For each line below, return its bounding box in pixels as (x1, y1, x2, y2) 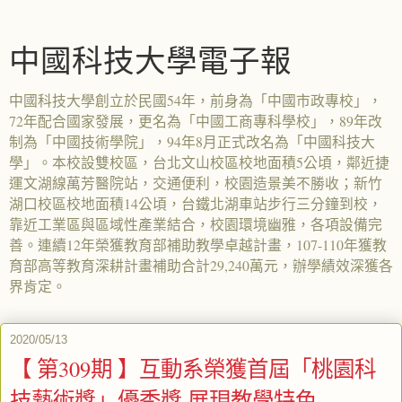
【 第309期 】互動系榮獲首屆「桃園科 (10, 354, 376, 383)
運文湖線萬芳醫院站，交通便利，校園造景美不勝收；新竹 (9, 173, 382, 192)
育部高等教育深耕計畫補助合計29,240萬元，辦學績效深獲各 (9, 256, 393, 275)
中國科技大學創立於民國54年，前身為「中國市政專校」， (9, 91, 382, 109)
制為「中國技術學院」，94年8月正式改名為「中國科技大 (9, 132, 375, 151)
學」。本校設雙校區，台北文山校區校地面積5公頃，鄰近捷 (9, 153, 389, 171)
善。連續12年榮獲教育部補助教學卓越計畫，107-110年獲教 (9, 235, 387, 254)
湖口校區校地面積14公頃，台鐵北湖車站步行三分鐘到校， (9, 194, 382, 213)
